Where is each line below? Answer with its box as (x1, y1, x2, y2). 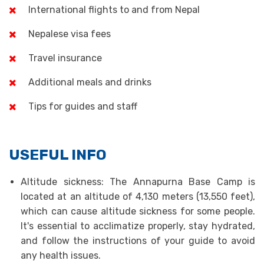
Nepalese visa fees (28, 28, 111, 39)
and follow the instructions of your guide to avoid (21, 235, 255, 246)
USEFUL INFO (9, 146, 107, 163)
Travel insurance (28, 52, 102, 64)
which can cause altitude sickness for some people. (21, 206, 255, 217)
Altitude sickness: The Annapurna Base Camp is (21, 176, 255, 187)
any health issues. (21, 250, 101, 261)
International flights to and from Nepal (28, 4, 200, 15)
